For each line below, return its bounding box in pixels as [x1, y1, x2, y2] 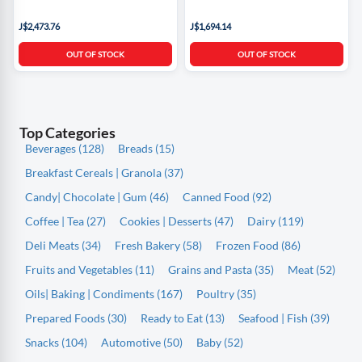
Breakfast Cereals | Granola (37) [25, 165, 183, 179]
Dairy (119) [247, 213, 304, 228]
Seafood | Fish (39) [238, 310, 330, 325]
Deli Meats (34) [25, 238, 101, 252]
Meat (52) [288, 262, 335, 276]
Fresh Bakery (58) [115, 238, 202, 252]
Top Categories [19, 123, 116, 141]
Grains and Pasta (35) [168, 262, 274, 276]
